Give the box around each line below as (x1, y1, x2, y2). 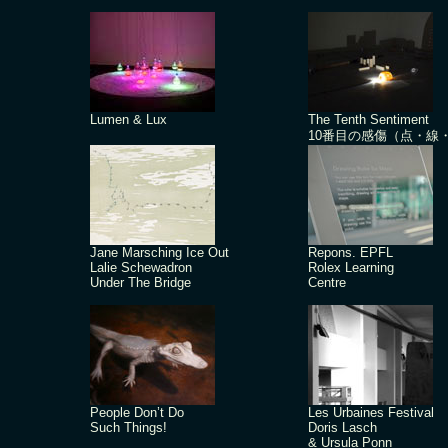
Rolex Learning (308, 260, 394, 275)
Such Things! (90, 420, 167, 435)
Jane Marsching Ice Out (90, 245, 229, 260)
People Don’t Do (90, 405, 184, 420)
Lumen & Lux (90, 112, 167, 127)
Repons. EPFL (308, 245, 393, 260)
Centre (308, 275, 346, 290)
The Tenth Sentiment (308, 112, 429, 127)
